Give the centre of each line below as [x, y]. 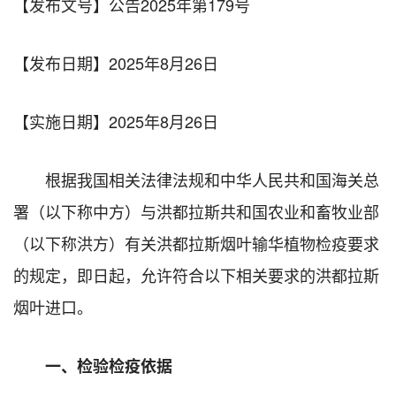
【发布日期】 [61, 62]
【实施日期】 [61, 121]
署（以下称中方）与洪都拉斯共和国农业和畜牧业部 [196, 211]
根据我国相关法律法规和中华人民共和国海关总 [212, 179]
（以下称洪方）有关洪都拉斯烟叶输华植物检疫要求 [196, 243]
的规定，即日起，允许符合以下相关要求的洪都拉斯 [196, 274]
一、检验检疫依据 [109, 366]
